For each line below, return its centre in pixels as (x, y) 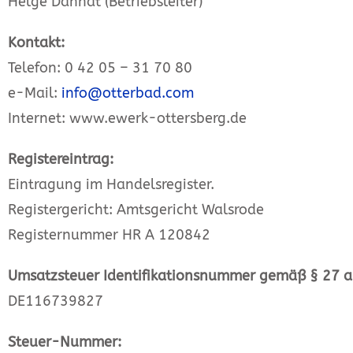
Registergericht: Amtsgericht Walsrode (136, 210)
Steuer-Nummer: (65, 342)
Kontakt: (36, 43)
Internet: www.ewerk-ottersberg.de (127, 118)
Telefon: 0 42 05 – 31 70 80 (100, 68)
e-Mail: (35, 93)
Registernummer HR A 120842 (109, 235)
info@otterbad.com (128, 93)
